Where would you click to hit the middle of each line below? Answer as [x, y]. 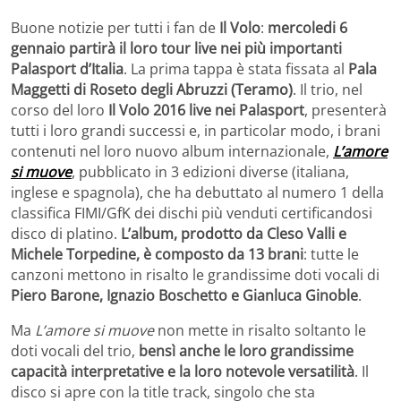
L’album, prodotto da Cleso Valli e [234, 233]
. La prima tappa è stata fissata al [236, 68]
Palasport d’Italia [67, 68]
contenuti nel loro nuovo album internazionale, [172, 151]
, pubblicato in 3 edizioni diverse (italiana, [210, 171]
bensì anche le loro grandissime [246, 350]
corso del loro [60, 110]
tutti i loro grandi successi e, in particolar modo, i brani [196, 130]
